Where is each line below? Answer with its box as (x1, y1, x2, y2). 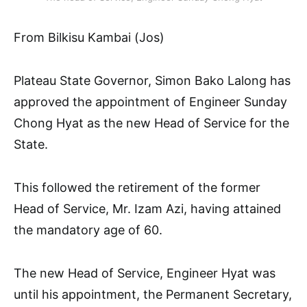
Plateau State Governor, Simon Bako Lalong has (14, 73, 291, 88)
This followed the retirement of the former (14, 180, 260, 195)
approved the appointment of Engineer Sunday (14, 95, 287, 110)
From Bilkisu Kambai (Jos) (14, 30, 164, 45)
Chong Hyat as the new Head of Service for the (14, 116, 289, 131)
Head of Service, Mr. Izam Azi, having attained (14, 201, 281, 217)
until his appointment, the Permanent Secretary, (14, 287, 292, 302)
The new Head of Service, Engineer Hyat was (14, 266, 275, 281)
